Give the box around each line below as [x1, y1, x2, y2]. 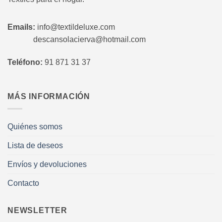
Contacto [7, 178, 39, 187]
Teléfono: [7, 57, 43, 66]
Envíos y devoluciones [7, 160, 87, 168]
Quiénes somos [7, 122, 62, 131]
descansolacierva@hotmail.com [7, 35, 146, 44]
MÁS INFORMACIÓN [7, 92, 90, 101]
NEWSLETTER [7, 206, 67, 215]
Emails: [7, 22, 37, 31]
